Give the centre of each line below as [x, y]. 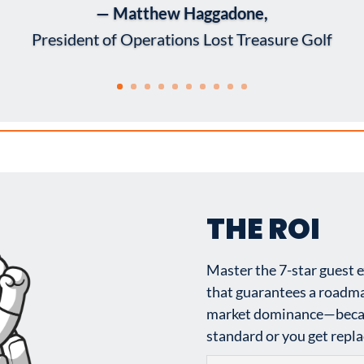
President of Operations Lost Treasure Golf [182, 39]
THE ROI [263, 228]
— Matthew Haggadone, [182, 13]
